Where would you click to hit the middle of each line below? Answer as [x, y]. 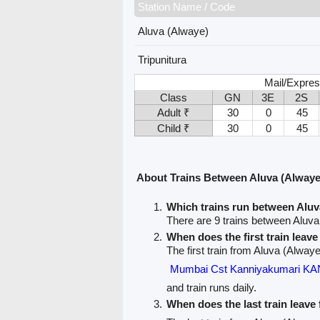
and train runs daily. [211, 287]
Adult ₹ [173, 112]
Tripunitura [162, 59]
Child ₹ [173, 128]
